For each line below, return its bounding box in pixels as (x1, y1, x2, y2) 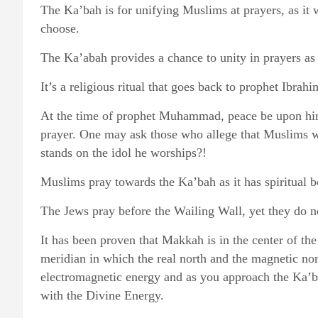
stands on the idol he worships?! (40, 146, 207, 160)
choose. (40, 21, 79, 35)
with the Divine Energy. (40, 288, 164, 302)
